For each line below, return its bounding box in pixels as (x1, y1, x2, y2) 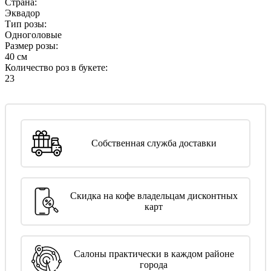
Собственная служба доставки (91, 137, 217, 148)
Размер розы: (5, 40, 58, 51)
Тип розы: (5, 18, 47, 29)
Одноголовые (5, 29, 62, 40)
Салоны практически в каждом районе (73, 248, 234, 259)
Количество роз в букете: (5, 62, 108, 73)
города (140, 259, 168, 270)
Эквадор (5, 7, 40, 18)
